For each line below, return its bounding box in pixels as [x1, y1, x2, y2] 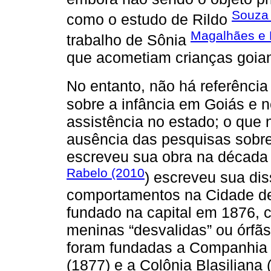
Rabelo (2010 [67, 165, 145, 180]
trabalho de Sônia [67, 31, 191, 49]
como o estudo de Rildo [67, 10, 232, 28]
